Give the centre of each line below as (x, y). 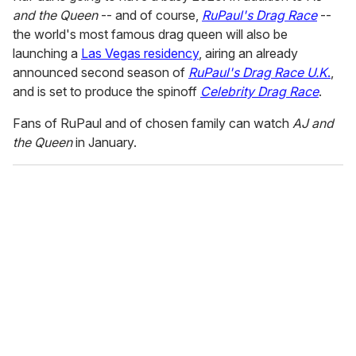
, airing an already (248, 54)
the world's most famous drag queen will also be (150, 35)
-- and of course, (150, 15)
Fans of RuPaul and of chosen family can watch (153, 124)
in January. (104, 143)
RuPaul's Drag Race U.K (258, 73)
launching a (47, 54)
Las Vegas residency (140, 54)
